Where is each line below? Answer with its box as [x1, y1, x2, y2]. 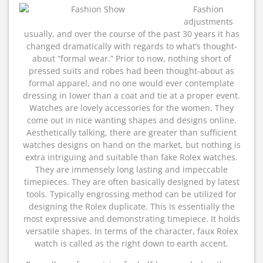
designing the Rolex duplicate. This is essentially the [28, 201, 235, 212]
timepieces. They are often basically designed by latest [23, 176, 240, 187]
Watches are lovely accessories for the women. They [29, 102, 234, 113]
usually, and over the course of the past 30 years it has [23, 28, 240, 39]
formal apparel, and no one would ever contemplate [29, 77, 234, 89]
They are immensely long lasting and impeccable [35, 164, 228, 175]
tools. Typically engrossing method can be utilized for [26, 188, 237, 200]
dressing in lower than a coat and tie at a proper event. [23, 90, 240, 101]
